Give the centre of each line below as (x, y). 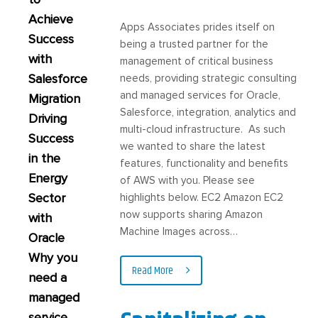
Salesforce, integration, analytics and (208, 112)
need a (48, 278)
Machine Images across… (179, 231)
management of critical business (197, 61)
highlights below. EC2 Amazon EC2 (202, 197)
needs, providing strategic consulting (209, 78)
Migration (54, 99)
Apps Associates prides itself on (198, 27)
